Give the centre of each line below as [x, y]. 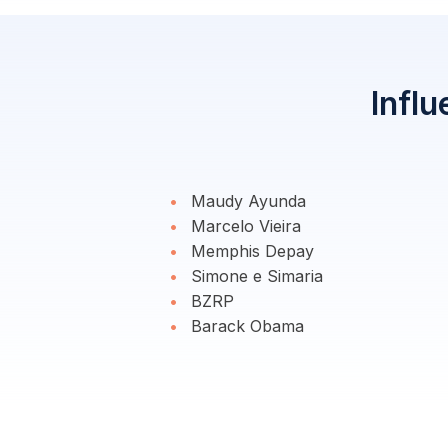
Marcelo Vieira [243, 226]
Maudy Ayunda [245, 201]
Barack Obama [244, 326]
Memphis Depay [249, 251]
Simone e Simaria [254, 276]
